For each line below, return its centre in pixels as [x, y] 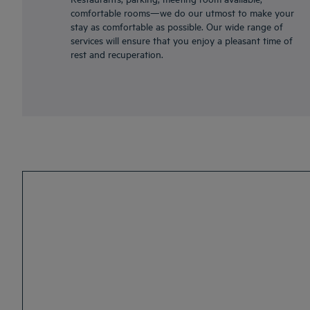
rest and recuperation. [117, 54]
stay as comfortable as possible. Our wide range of [177, 26]
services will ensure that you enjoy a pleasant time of [182, 40]
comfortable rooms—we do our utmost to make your [182, 12]
